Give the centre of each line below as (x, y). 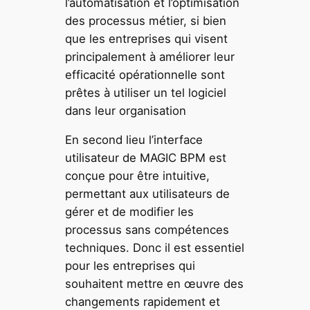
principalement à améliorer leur (150, 57)
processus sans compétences (147, 230)
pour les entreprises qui (130, 266)
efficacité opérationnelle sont (145, 75)
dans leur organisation (126, 111)
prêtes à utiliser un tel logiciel (146, 93)
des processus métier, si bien (146, 21)
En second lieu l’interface (134, 140)
